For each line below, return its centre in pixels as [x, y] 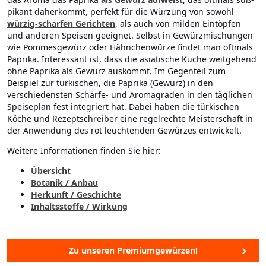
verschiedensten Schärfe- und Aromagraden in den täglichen [130, 95]
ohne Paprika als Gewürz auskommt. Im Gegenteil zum [116, 71]
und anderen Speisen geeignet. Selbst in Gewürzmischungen [130, 36]
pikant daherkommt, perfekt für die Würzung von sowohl [121, 12]
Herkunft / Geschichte [76, 195]
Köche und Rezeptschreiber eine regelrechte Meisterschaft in [130, 119]
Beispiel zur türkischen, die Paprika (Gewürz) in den [110, 83]
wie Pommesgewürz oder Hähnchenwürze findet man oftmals [130, 47]
